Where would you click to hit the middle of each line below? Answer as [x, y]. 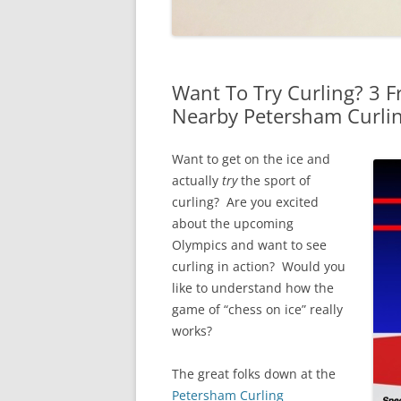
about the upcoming [233, 223]
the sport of [274, 180]
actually [197, 180]
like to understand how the [253, 288]
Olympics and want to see [249, 245]
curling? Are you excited [245, 202]
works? [192, 331]
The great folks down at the [254, 374]
